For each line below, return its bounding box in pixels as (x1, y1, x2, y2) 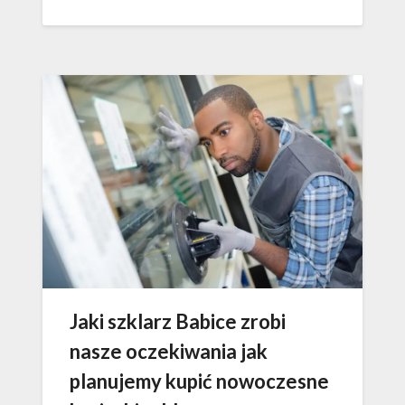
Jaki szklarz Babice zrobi (70, 309, 286, 334)
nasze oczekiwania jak (70, 339, 268, 364)
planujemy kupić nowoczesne (70, 369, 329, 394)
